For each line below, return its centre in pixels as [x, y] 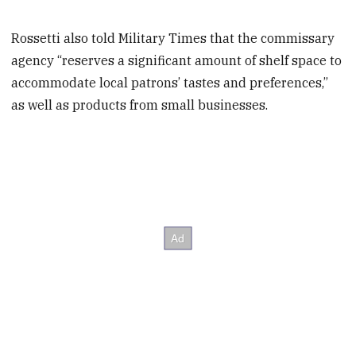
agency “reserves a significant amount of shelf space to [177, 61]
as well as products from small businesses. [140, 105]
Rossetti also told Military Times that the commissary [173, 39]
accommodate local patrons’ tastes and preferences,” [170, 83]
